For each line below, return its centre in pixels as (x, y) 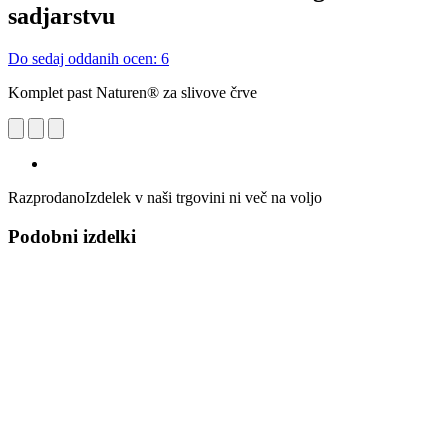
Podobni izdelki (72, 236)
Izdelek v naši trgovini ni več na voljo (203, 197)
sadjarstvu (61, 15)
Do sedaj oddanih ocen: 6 (88, 58)
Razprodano (46, 197)
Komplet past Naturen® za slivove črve (132, 92)
